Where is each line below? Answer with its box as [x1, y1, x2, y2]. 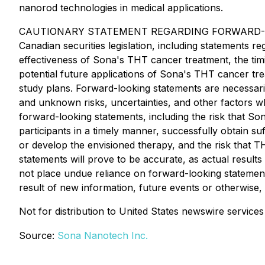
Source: [19, 230, 57, 241]
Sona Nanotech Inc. [57, 230, 148, 241]
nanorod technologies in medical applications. [19, 2, 223, 14]
